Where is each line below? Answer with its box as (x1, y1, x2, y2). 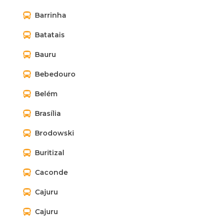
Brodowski (35, 129, 74, 137)
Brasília (35, 109, 61, 118)
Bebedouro (35, 70, 76, 79)
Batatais (35, 30, 65, 39)
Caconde (35, 168, 68, 177)
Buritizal (35, 148, 64, 157)
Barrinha (35, 11, 66, 20)
